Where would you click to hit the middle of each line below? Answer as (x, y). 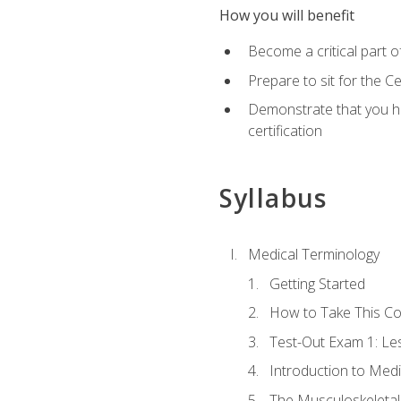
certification (285, 131)
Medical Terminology (313, 254)
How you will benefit (286, 15)
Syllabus (273, 197)
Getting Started (317, 283)
